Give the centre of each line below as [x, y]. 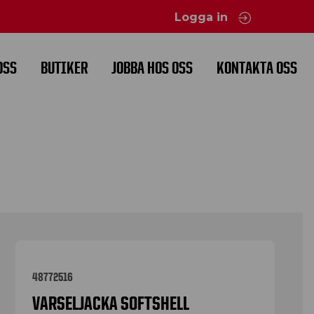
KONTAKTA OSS [257, 68]
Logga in [203, 17]
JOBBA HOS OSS [152, 68]
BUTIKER [64, 68]
